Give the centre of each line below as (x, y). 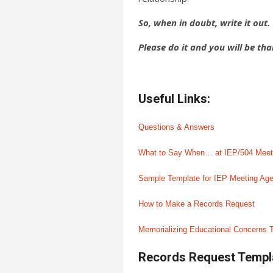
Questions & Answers (176, 127)
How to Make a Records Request (197, 204)
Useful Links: (174, 99)
